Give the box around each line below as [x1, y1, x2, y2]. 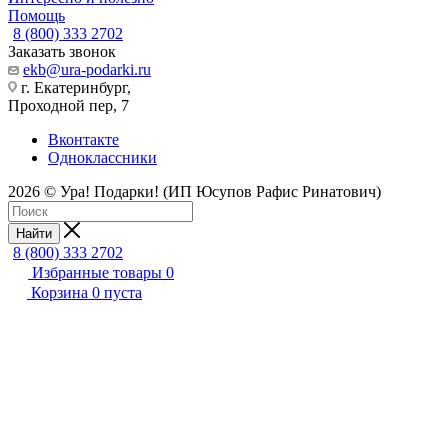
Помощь [8, 6, 65, 24]
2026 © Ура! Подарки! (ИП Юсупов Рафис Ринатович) [8, 182, 381, 200]
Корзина [31, 283, 88, 301]
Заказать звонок [8, 42, 116, 60]
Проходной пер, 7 [8, 96, 129, 114]
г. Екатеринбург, [17, 78, 131, 96]
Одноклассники [48, 148, 157, 166]
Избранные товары [32, 263, 162, 281]
